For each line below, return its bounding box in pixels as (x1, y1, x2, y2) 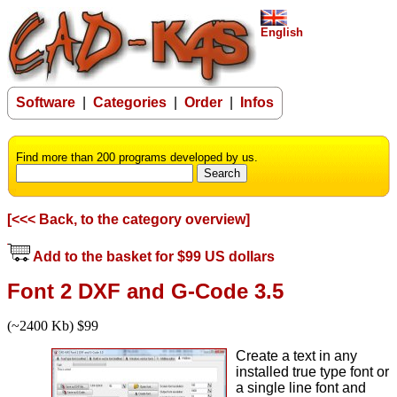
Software (16, 95, 75, 110)
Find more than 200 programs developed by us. (16, 151, 258, 164)
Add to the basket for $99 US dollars (30, 249, 275, 264)
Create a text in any (236, 348, 357, 364)
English (261, 26, 303, 39)
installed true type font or (236, 364, 389, 380)
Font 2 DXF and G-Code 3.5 (7, 279, 284, 304)
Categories (93, 95, 167, 110)
